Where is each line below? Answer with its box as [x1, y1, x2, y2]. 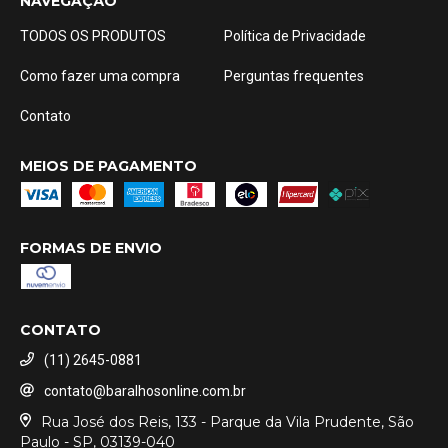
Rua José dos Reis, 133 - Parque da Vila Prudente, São [40, 412, 414, 431]
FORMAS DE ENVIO [20, 239, 162, 257]
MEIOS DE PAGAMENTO [20, 157, 197, 175]
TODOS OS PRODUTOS [20, 28, 166, 44]
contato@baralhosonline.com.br [44, 382, 246, 399]
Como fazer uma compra [20, 68, 180, 84]
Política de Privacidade [224, 28, 366, 44]
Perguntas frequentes [224, 68, 364, 84]
